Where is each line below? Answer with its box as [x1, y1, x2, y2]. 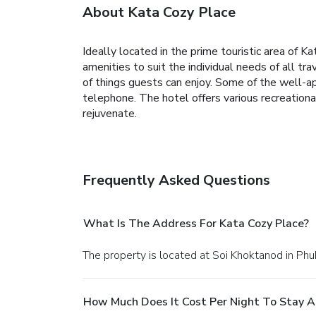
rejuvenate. [83, 105, 137, 121]
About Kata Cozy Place [83, 2, 236, 22]
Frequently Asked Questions [83, 170, 270, 190]
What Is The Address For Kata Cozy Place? [83, 215, 309, 231]
